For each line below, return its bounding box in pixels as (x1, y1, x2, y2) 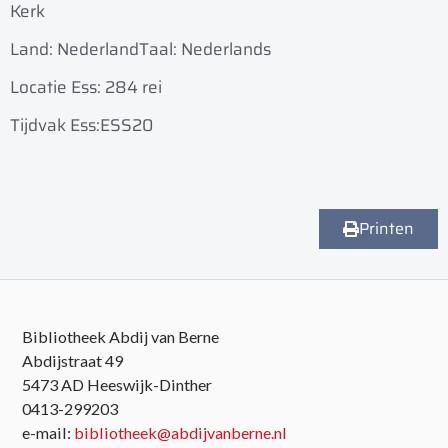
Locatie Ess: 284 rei (10, 74, 162, 101)
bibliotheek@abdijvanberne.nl (74, 423, 288, 443)
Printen (359, 216, 414, 242)
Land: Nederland (10, 36, 139, 63)
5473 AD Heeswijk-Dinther (22, 375, 213, 395)
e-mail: (22, 423, 75, 443)
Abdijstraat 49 (22, 351, 124, 371)
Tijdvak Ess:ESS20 (10, 112, 153, 139)
